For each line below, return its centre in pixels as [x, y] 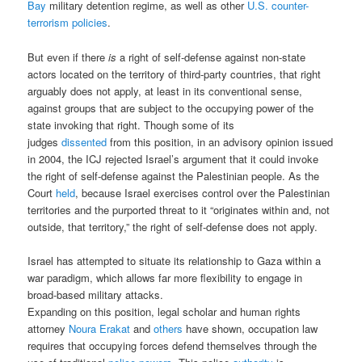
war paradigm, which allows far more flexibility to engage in [165, 277]
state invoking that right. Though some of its [131, 124]
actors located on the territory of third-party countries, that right [175, 74]
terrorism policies [68, 23]
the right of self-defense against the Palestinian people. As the [174, 175]
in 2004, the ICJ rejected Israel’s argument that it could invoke [173, 158]
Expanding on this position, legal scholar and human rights [164, 311]
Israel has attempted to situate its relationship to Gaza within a [175, 260]
